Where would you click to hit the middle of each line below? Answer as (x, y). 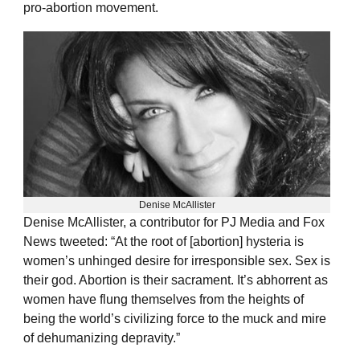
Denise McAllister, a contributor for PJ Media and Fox (174, 223)
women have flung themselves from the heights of (164, 300)
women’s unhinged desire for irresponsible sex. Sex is (177, 261)
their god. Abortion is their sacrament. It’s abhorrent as (176, 280)
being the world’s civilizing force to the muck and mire (175, 319)
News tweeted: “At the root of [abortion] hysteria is (164, 242)
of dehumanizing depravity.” (102, 338)
